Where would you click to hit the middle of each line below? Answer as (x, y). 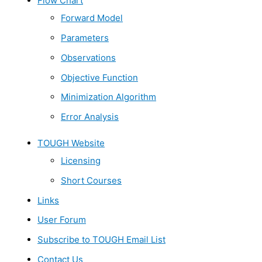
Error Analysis (90, 117)
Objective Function (99, 77)
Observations (88, 57)
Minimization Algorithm (108, 97)
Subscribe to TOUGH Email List (101, 240)
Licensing (81, 161)
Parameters (85, 38)
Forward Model (92, 18)
